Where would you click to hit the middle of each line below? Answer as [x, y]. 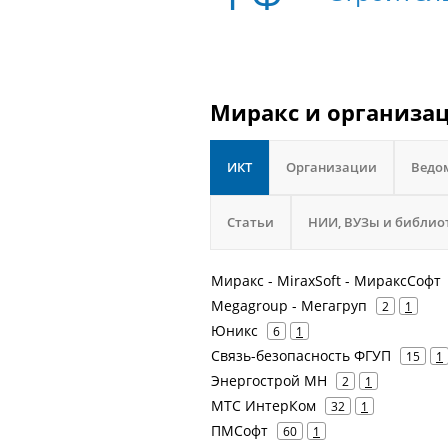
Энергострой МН [269, 380]
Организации [331, 167]
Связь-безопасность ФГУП [301, 355]
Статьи [250, 222]
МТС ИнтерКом [263, 405]
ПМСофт [239, 430]
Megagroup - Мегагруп [289, 305]
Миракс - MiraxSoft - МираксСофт [326, 280]
